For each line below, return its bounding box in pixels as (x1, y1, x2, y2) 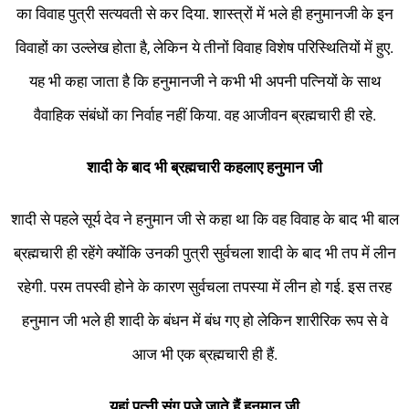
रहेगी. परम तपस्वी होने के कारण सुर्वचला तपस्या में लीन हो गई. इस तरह (17, 278, 392, 297)
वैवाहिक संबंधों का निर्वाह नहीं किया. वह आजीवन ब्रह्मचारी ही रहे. (33, 106, 376, 125)
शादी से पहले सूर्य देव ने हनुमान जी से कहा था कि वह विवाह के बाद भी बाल (10, 210, 399, 229)
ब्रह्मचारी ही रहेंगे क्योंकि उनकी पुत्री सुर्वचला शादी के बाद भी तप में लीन (13, 244, 396, 263)
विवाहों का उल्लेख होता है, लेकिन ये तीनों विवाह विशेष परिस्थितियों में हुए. (16, 38, 393, 58)
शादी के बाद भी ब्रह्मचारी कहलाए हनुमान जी (87, 158, 322, 177)
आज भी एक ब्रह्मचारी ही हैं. (131, 345, 278, 364)
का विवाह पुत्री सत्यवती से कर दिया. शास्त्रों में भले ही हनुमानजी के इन (16, 5, 393, 24)
